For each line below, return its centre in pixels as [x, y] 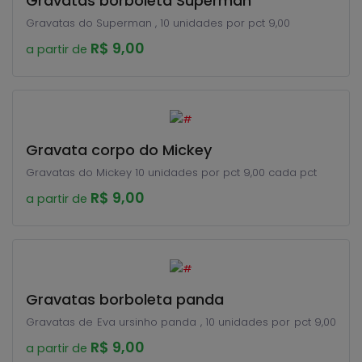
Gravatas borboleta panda [125, 299]
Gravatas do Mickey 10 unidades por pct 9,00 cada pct [171, 173]
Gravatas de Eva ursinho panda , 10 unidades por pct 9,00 [181, 322]
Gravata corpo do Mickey [119, 150]
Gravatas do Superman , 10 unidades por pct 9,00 [279, 23]
